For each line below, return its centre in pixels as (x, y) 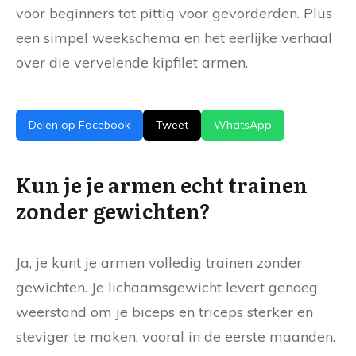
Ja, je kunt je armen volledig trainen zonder (159, 263)
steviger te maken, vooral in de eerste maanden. (176, 337)
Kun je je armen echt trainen (162, 184)
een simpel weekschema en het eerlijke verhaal (174, 38)
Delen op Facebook (79, 125)
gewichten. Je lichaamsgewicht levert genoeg (167, 287)
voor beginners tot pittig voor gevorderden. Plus (174, 13)
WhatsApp (243, 125)
